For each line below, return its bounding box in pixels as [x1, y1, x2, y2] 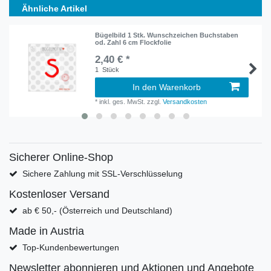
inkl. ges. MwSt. [99, 97, 146, 105]
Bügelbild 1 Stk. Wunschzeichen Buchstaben [95, 31, 239, 39]
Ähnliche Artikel [22, 3, 87, 13]
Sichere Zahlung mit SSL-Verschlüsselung [22, 168, 183, 178]
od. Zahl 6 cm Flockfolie [95, 38, 172, 46]
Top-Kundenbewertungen [22, 242, 119, 252]
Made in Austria [9, 224, 84, 237]
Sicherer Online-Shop [9, 151, 113, 163]
